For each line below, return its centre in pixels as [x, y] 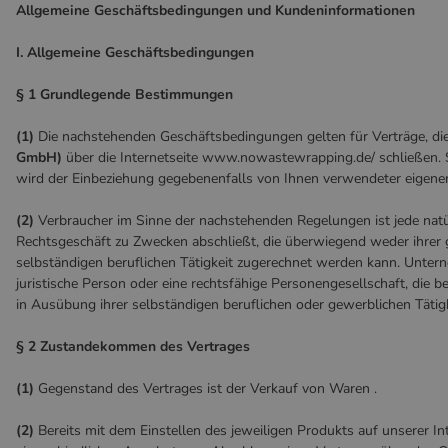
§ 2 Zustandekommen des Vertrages [133, 346]
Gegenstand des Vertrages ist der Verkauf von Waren [202, 388]
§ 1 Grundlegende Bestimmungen [124, 94]
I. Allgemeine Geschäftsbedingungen [135, 52]
